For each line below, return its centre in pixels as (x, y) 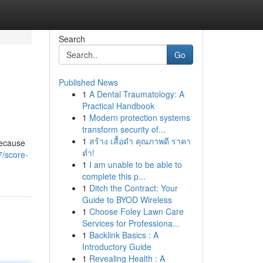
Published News (88, 82)
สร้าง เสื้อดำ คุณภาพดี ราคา (140, 141)
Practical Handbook (118, 106)
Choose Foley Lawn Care (136, 211)
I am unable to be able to (135, 164)
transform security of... (124, 129)
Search (72, 39)
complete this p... (114, 176)
